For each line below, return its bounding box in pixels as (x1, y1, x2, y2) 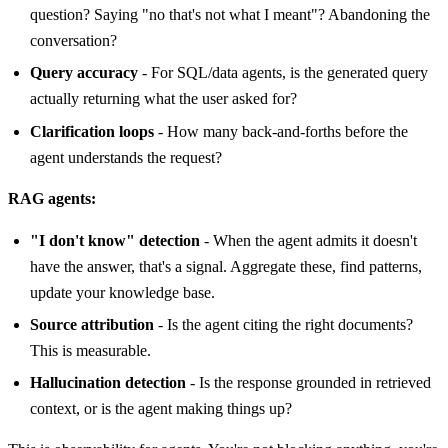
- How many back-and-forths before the (153, 122, 408, 140)
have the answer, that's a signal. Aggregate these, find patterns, (29, 257, 422, 275)
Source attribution (29, 315, 154, 333)
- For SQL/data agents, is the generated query (137, 64, 428, 82)
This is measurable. (29, 341, 151, 359)
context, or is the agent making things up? (29, 399, 292, 417)
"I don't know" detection (29, 231, 200, 249)
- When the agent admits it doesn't (199, 231, 417, 249)
